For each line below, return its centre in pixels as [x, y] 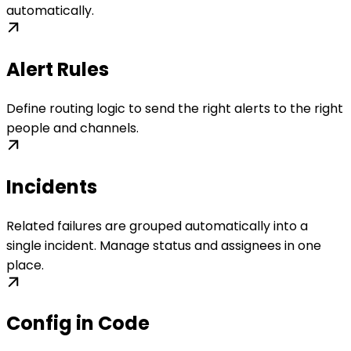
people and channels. [72, 128]
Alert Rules [58, 69]
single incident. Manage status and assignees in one [164, 245]
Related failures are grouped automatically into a [157, 226]
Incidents [52, 186]
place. [25, 265]
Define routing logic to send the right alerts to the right [175, 108]
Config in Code [78, 324]
